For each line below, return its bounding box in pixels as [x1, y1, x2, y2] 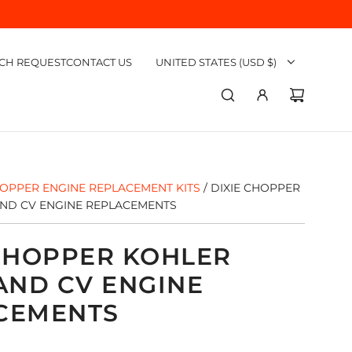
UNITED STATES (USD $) [156, 56, 277, 69]
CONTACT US [66, 55, 132, 68]
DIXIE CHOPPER [210, 180, 300, 195]
